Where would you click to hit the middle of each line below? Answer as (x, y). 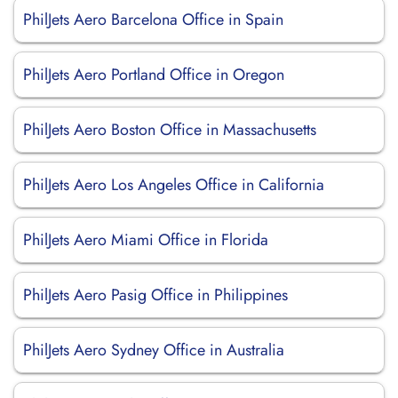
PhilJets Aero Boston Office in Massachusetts (170, 130)
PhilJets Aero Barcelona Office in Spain (153, 20)
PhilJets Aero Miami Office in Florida (146, 240)
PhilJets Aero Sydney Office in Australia (154, 350)
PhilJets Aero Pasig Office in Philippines (155, 295)
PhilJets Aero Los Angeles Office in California (174, 185)
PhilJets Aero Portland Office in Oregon (154, 75)
